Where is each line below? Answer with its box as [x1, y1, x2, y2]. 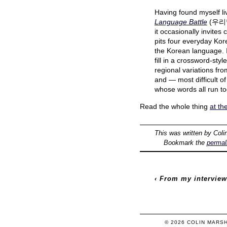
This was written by [155, 129, 214, 137]
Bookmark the [163, 139, 207, 147]
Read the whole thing [140, 102, 210, 110]
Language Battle [154, 18, 207, 26]
